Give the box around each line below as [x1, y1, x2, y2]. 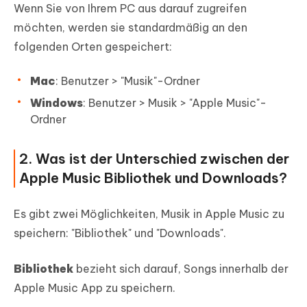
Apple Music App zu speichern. [14, 281, 175, 295]
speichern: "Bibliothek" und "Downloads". [14, 226, 226, 241]
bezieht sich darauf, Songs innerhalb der [73, 262, 288, 276]
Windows [30, 96, 83, 110]
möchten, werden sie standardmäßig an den [14, 21, 247, 35]
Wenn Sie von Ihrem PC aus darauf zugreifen [14, 1, 247, 16]
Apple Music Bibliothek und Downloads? [19, 169, 287, 187]
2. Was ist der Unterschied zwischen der [19, 150, 289, 168]
